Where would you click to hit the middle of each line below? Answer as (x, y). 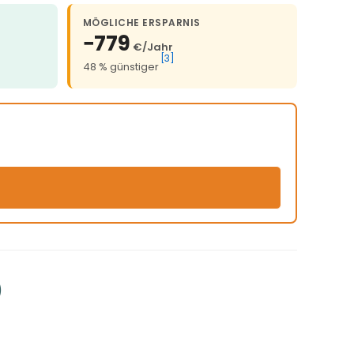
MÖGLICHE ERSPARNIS (142, 23)
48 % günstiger (121, 67)
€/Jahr (153, 47)
